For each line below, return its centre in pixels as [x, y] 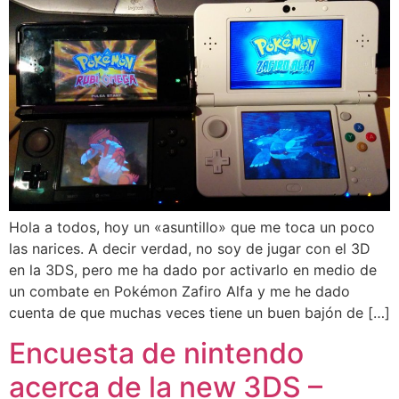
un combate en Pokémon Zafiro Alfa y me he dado [179, 292]
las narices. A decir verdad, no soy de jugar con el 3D [190, 249]
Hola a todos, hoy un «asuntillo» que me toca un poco [192, 228]
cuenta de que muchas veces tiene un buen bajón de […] [199, 313]
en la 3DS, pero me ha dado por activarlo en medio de [193, 270]
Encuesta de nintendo [156, 353]
